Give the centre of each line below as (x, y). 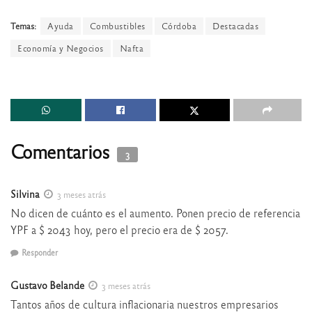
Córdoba (179, 26)
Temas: (23, 26)
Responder (40, 252)
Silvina (25, 193)
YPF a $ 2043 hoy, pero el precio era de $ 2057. (119, 229)
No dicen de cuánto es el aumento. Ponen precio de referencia (155, 212)
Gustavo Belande (47, 285)
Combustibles (117, 26)
